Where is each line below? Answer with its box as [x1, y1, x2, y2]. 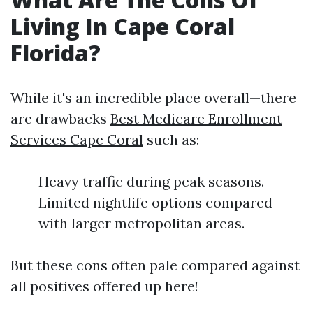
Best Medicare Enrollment [110, 110, 282, 127]
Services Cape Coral [10, 131, 143, 148]
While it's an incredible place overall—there [10, 89, 296, 106]
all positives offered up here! [10, 277, 198, 295]
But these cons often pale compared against [10, 256, 300, 274]
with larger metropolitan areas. [38, 214, 245, 232]
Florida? [10, 38, 101, 68]
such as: [143, 131, 199, 148]
